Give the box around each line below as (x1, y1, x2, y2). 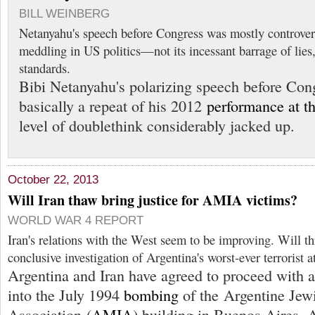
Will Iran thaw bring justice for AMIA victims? (8, 189, 297, 210)
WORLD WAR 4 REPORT (8, 213, 143, 227)
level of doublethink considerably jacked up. (19, 115, 295, 136)
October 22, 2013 (8, 172, 98, 186)
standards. (19, 59, 70, 77)
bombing (124, 284, 179, 305)
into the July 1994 (8, 284, 124, 305)
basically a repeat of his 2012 (19, 96, 207, 116)
